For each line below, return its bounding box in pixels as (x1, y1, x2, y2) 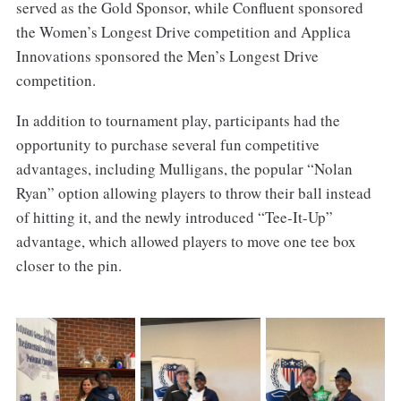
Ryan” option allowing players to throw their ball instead (15, 183, 371, 204)
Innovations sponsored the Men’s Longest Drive (15, 46, 319, 67)
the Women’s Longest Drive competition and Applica (15, 21, 351, 43)
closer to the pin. (15, 255, 122, 277)
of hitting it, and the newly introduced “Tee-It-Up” (15, 207, 333, 228)
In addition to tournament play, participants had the (15, 110, 340, 132)
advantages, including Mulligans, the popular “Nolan (15, 158, 353, 180)
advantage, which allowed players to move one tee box (15, 231, 356, 252)
